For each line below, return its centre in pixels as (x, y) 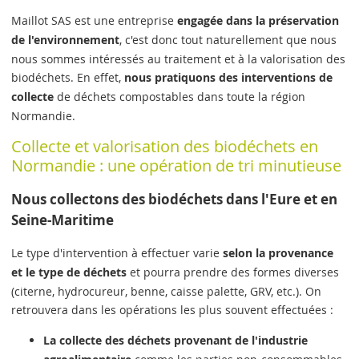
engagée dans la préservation (258, 21)
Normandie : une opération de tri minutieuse (177, 165)
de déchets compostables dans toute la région (180, 97)
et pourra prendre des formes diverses (233, 272)
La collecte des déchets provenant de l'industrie (176, 340)
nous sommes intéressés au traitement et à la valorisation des (179, 59)
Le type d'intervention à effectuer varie (117, 253)
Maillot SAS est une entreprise (95, 21)
